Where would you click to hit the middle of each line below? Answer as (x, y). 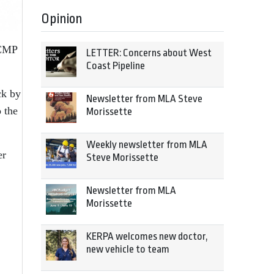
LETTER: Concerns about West (149, 53)
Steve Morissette (122, 157)
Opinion (62, 19)
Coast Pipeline (116, 66)
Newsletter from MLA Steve (144, 99)
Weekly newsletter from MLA (147, 145)
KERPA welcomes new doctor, (147, 236)
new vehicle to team (128, 249)
